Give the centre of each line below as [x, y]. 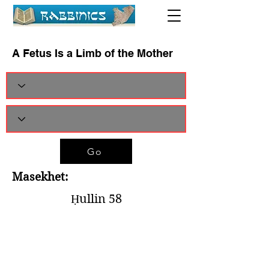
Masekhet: [40, 177]
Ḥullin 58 [96, 199]
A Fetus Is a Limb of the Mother [92, 53]
